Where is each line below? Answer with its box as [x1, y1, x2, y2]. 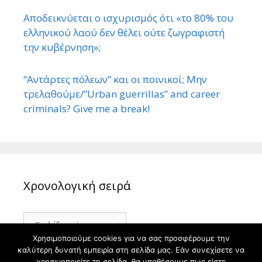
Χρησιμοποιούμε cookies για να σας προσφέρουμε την [32, 233, 230, 243]
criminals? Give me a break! [23, 102, 150, 116]
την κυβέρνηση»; [23, 40, 101, 54]
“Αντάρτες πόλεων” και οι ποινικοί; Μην [23, 73, 207, 87]
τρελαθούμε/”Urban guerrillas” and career [23, 87, 220, 101]
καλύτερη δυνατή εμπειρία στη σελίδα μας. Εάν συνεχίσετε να [18, 245, 244, 254]
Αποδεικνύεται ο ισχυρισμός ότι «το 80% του [23, 11, 233, 25]
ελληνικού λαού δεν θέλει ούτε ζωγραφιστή [23, 25, 225, 39]
